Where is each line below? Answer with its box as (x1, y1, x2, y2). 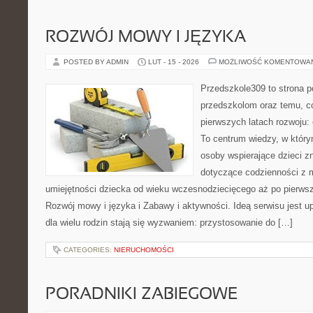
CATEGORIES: (64, 246, 114, 254)
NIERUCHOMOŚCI (114, 246, 174, 254)
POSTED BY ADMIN (64, 58, 131, 66)
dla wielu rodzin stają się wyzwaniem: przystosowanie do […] (45, 217, 293, 228)
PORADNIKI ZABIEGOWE (45, 287, 238, 303)
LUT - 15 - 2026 (148, 58, 199, 66)
